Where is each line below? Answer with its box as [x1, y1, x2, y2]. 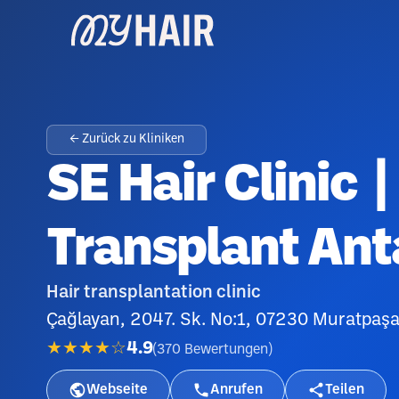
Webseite [86, 383, 148, 396]
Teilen [325, 383, 364, 396]
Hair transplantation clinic [46, 285, 261, 301]
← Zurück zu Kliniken [69, 134, 184, 145]
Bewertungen [184, 342, 268, 356]
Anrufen [210, 383, 263, 396]
